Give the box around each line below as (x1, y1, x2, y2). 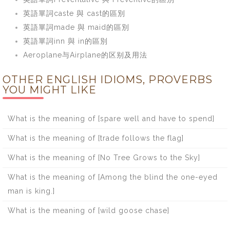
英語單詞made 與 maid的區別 (23, 23, 129, 31)
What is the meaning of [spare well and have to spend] (8, 114, 215, 123)
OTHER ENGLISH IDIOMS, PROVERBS (3, 73, 213, 86)
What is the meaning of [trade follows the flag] (8, 133, 184, 142)
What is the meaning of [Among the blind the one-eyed (8, 172, 218, 181)
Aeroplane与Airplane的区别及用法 (23, 50, 147, 59)
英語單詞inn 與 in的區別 (23, 36, 108, 45)
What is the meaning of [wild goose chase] (8, 206, 169, 215)
